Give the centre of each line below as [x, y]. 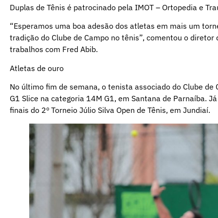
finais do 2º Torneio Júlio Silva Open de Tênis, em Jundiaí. [110, 110]
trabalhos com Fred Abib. [54, 49]
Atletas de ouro [37, 68]
